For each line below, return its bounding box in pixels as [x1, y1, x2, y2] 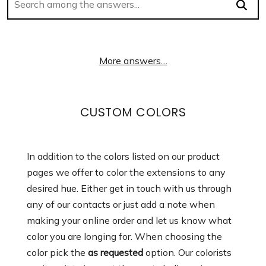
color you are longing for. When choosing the [27, 230, 222, 243]
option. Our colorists [143, 246, 232, 259]
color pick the [27, 246, 88, 259]
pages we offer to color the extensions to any [27, 166, 226, 179]
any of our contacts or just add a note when [27, 198, 215, 211]
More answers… [99, 55, 167, 67]
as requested [88, 246, 143, 259]
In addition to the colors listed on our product [27, 150, 220, 163]
